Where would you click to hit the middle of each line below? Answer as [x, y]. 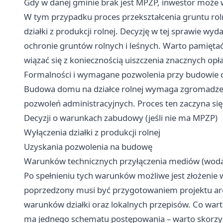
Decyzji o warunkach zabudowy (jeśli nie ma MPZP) [121, 117]
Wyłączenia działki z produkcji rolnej [92, 132]
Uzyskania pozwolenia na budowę [88, 146]
